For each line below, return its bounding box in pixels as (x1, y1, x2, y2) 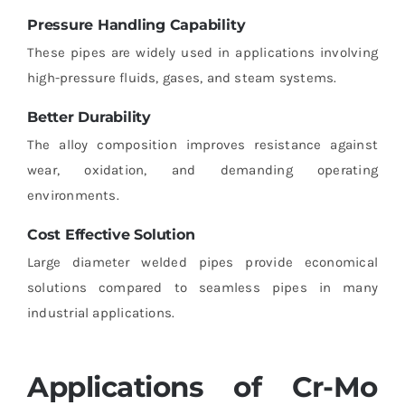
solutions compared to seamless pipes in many (26, 279, 379, 297)
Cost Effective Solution (26, 226, 195, 244)
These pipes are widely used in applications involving (26, 43, 379, 61)
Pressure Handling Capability (26, 15, 246, 33)
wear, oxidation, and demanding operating (26, 162, 379, 179)
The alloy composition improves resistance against (26, 137, 379, 154)
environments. (26, 187, 119, 204)
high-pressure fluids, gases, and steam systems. (26, 69, 337, 86)
